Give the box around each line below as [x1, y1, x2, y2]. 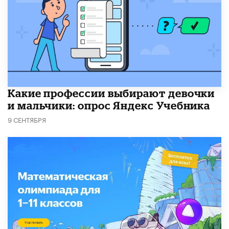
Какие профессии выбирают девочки [8, 87, 215, 100]
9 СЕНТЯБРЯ [8, 114, 46, 125]
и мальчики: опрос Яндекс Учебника [8, 99, 211, 112]
